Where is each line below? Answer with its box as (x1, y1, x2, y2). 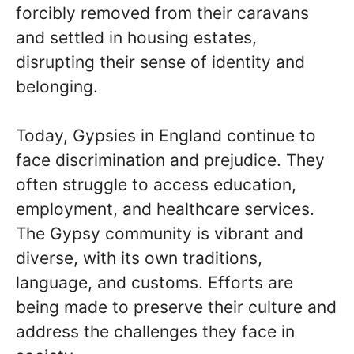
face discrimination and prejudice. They (16, 150, 325, 170)
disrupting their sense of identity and (16, 51, 305, 72)
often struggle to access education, (16, 175, 296, 194)
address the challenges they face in (16, 322, 295, 341)
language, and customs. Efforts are (16, 273, 293, 292)
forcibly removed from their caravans (16, 2, 309, 23)
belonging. (16, 76, 98, 96)
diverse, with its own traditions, (16, 248, 262, 268)
